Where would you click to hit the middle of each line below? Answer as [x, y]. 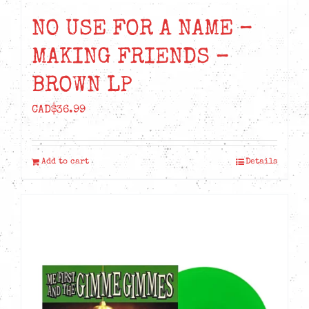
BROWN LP [82, 87]
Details [261, 162]
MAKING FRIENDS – [131, 59]
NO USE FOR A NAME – [142, 30]
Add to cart [65, 162]
